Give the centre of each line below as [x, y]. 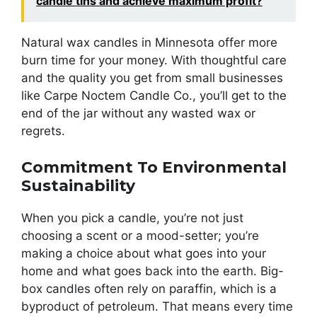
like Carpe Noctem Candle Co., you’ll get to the [154, 96]
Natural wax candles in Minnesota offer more [149, 43]
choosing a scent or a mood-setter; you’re [140, 235]
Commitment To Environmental [154, 167]
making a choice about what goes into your [144, 253]
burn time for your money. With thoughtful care [154, 60]
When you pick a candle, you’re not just [132, 218]
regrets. [43, 131]
